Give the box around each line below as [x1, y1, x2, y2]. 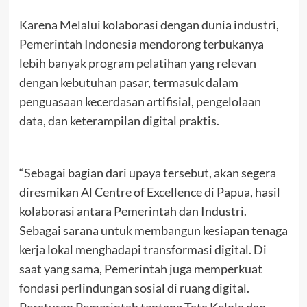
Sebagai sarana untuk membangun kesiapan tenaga [19, 222, 288, 238]
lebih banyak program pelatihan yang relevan [19, 55, 256, 71]
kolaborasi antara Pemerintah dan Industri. [19, 203, 247, 219]
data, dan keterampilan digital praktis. [19, 112, 219, 128]
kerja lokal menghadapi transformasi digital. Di [19, 241, 267, 257]
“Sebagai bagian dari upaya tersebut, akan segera [19, 164, 276, 180]
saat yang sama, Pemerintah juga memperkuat [19, 260, 262, 276]
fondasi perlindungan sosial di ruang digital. [19, 280, 249, 295]
